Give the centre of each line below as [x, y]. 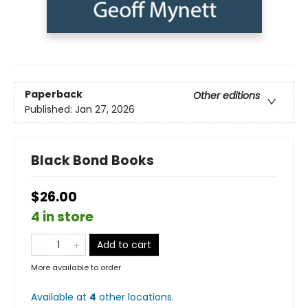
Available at [60, 297]
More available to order [76, 267]
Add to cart [124, 244]
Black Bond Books [92, 160]
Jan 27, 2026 [105, 110]
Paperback [54, 95]
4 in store [62, 217]
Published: [50, 110]
